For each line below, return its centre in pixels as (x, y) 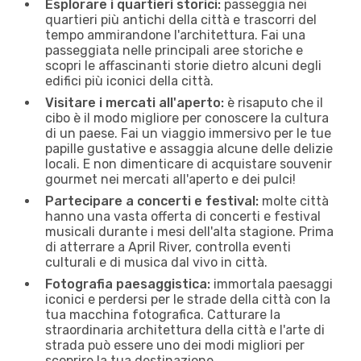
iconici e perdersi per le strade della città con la (188, 299)
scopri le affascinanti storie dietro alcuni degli (183, 65)
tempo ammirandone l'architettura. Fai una (175, 35)
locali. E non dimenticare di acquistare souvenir (189, 164)
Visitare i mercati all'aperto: (135, 102)
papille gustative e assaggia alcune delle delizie (189, 148)
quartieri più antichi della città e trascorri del (181, 19)
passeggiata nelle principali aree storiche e (174, 50)
